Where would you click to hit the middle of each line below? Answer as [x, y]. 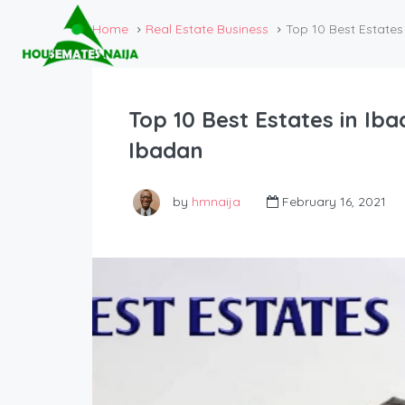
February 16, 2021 [332, 202]
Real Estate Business [207, 29]
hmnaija [216, 202]
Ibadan [166, 151]
